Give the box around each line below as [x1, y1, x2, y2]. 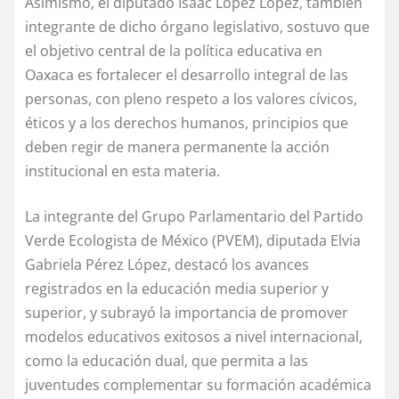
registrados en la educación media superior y [25, 278, 329, 298]
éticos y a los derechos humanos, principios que [25, 112, 348, 133]
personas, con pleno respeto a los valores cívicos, [25, 88, 357, 109]
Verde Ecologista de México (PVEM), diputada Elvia [25, 230, 361, 250]
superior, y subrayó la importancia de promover [25, 302, 348, 322]
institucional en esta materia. [25, 160, 220, 181]
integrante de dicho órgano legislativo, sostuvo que [25, 16, 370, 37]
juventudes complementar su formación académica [25, 374, 371, 395]
